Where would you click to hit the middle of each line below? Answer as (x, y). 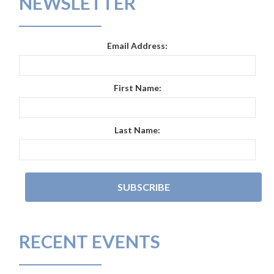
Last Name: (137, 130)
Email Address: (137, 46)
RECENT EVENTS (90, 241)
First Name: (137, 88)
